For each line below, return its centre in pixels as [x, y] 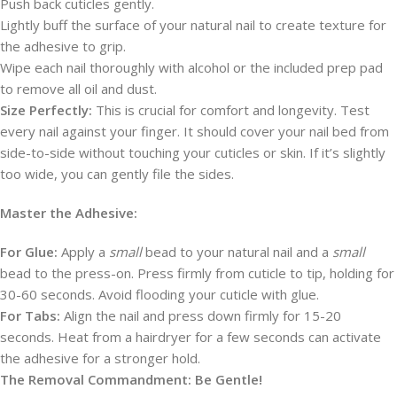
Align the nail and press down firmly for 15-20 [201, 315]
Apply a [83, 252]
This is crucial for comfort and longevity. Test [231, 110]
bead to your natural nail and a [237, 252]
